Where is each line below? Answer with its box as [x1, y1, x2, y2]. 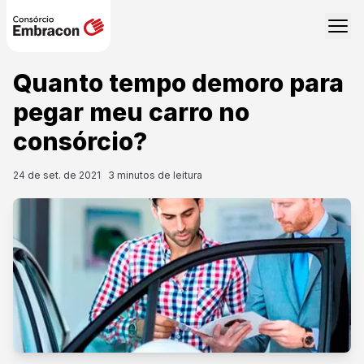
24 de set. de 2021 [13, 169, 101, 181]
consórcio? [13, 127, 147, 156]
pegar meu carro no [13, 97, 249, 127]
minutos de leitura [115, 169, 202, 181]
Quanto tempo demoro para [13, 68, 344, 97]
